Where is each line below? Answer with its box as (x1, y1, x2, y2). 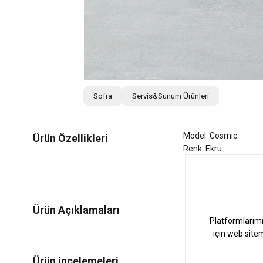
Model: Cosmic (183, 130, 238, 140)
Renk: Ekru (183, 143, 222, 153)
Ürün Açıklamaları (33, 203, 120, 216)
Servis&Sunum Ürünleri (132, 91, 209, 100)
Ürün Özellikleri (33, 131, 108, 144)
